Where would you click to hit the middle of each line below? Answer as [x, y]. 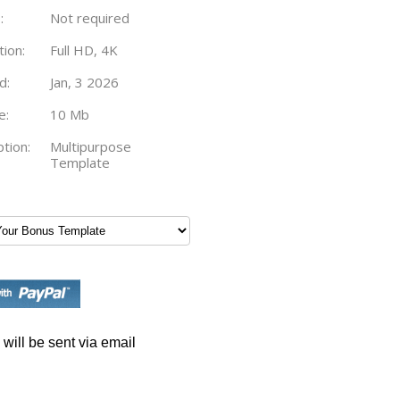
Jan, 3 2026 [84, 82]
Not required [90, 18]
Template [80, 162]
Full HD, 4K [84, 50]
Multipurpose [91, 146]
